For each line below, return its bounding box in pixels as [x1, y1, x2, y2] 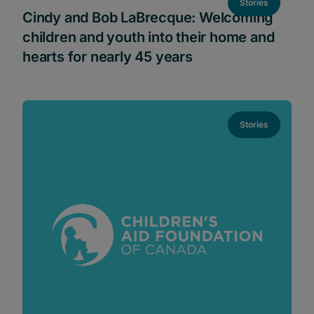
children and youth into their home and [22, 28, 275, 46]
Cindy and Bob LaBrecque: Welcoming [22, 8, 274, 26]
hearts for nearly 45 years [22, 48, 193, 65]
